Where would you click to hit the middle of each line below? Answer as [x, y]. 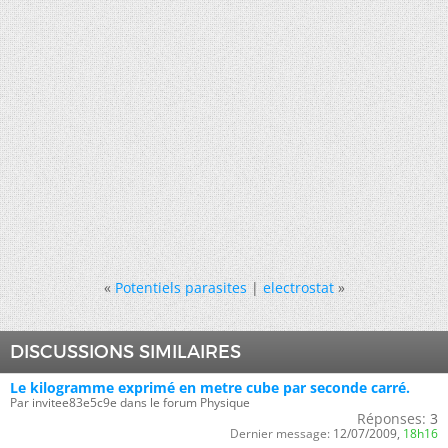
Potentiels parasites [180, 287]
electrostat [298, 287]
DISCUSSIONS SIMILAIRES [125, 351]
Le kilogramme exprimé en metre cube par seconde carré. [210, 387]
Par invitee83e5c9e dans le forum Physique [130, 402]
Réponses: [391, 418]
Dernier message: [280, 433]
